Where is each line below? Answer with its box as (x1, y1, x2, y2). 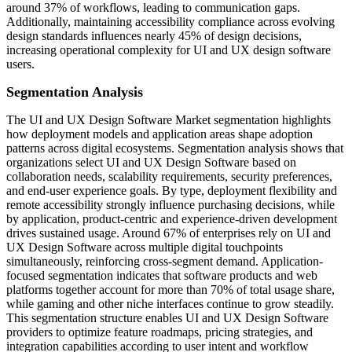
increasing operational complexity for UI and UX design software (6, 43, 331, 57)
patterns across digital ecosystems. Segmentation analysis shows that (6, 141, 343, 156)
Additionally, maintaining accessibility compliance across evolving (6, 15, 335, 29)
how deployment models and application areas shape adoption (6, 127, 313, 141)
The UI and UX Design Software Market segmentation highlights (6, 113, 331, 127)
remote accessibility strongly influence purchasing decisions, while (6, 198, 335, 212)
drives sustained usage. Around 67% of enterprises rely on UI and (6, 226, 331, 240)
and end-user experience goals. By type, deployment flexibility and (6, 184, 337, 198)
